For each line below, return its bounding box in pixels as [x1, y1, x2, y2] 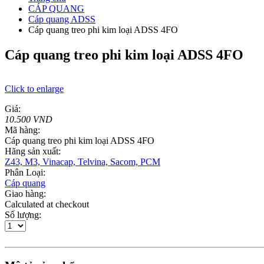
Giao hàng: [5, 189, 46, 199]
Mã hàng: [5, 125, 40, 136]
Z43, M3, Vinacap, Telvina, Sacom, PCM [5, 157, 160, 167]
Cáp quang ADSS [28, 14, 95, 24]
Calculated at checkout [5, 199, 89, 210]
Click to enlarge [5, 84, 64, 94]
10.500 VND [5, 114, 52, 125]
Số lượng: [5, 210, 41, 220]
